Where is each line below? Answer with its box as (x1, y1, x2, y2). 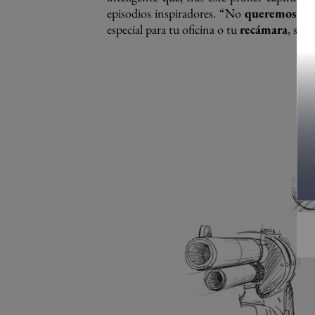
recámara (240, 21, 288, 37)
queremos (245, 5, 297, 21)
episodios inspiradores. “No (107, 5, 245, 21)
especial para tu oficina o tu (107, 21, 240, 37)
